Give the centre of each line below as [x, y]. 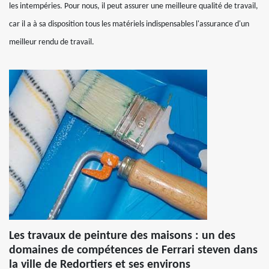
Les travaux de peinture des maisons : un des [122, 236]
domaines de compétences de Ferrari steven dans [133, 250]
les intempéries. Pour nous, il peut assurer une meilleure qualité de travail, [134, 6]
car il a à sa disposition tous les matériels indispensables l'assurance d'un [129, 24]
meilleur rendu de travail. [52, 42]
